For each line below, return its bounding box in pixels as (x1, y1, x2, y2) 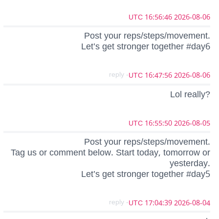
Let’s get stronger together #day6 (81, 37, 210, 56)
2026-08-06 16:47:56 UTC (174, 68, 210, 84)
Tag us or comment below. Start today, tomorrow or (11, 143, 210, 162)
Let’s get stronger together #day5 (81, 164, 210, 183)
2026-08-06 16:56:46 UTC (174, 10, 210, 25)
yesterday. (170, 153, 210, 173)
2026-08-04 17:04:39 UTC (174, 195, 210, 211)
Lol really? (170, 85, 210, 104)
